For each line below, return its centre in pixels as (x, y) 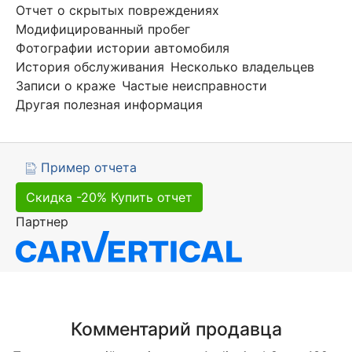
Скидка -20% (66, 198)
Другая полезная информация (109, 105)
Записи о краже (66, 86)
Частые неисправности (194, 86)
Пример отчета (87, 168)
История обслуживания (90, 67)
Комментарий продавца (176, 330)
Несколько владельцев (242, 67)
